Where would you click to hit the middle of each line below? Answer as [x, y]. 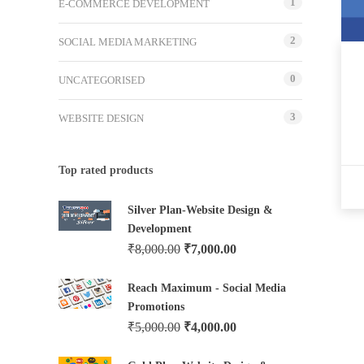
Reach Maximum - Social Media [207, 288]
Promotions [156, 307]
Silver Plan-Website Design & [200, 210]
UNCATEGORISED [102, 80]
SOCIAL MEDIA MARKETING [128, 42]
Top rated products [106, 170]
